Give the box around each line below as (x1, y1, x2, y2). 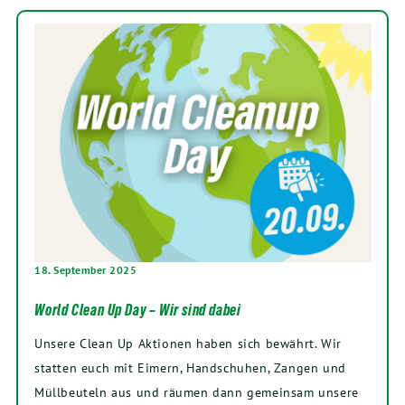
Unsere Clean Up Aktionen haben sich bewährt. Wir (34, 334, 342, 352)
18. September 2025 (34, 262, 137, 277)
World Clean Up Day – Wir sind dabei (34, 300, 241, 319)
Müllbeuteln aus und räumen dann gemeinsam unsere (34, 382, 359, 400)
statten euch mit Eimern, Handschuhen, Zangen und (34, 358, 346, 376)
